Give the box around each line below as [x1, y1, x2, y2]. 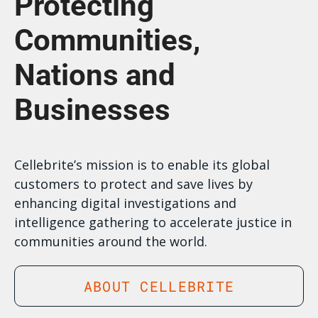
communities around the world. [14, 233, 207, 250]
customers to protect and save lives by [14, 175, 253, 192]
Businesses [14, 92, 170, 127]
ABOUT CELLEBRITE [83, 277, 235, 295]
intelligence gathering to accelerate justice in [14, 214, 292, 231]
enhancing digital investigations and [14, 194, 236, 212]
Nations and [14, 57, 175, 92]
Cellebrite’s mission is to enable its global [14, 156, 270, 173]
